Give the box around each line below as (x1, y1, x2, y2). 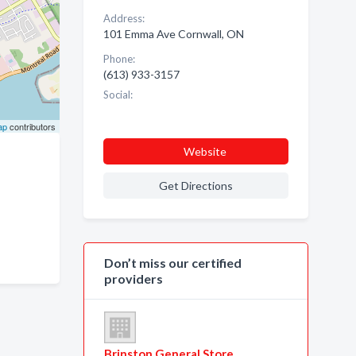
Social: (103, 88, 133, 101)
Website (183, 145, 226, 158)
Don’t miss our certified (103, 255, 242, 270)
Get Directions (158, 179, 233, 192)
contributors (6, 120, 56, 133)
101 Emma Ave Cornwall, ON (103, 27, 244, 41)
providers (103, 271, 163, 286)
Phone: (103, 52, 135, 65)
